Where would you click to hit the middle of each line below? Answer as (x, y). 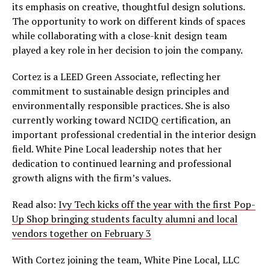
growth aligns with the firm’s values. (92, 178)
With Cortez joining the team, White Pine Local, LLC (126, 260)
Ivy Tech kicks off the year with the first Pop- (157, 205)
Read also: (35, 205)
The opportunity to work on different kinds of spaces (129, 21)
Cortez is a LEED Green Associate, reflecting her (116, 77)
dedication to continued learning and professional (122, 164)
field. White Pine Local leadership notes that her (117, 149)
